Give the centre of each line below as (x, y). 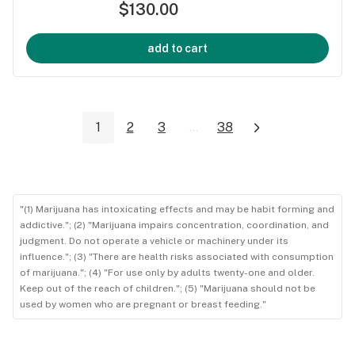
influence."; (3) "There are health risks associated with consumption (177, 257)
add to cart (177, 48)
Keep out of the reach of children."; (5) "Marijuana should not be (168, 289)
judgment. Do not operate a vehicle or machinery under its (154, 241)
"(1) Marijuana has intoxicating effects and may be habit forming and (177, 210)
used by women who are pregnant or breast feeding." (143, 305)
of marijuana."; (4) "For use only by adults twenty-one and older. (167, 273)
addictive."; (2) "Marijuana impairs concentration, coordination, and (174, 225)
